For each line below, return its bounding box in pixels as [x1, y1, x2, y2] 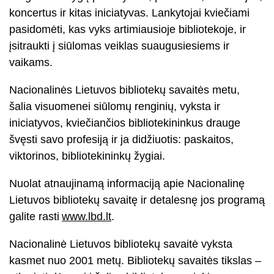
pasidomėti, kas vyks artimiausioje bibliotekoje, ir [9, 23, 246, 35]
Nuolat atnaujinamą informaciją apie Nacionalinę [9, 177, 245, 190]
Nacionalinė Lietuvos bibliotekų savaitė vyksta [9, 238, 232, 250]
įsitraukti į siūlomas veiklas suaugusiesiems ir [9, 40, 229, 52]
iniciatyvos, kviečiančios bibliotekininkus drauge [9, 117, 240, 129]
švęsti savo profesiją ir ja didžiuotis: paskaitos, [9, 133, 234, 146]
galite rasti [9, 210, 62, 223]
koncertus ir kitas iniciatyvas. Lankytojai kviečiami [9, 7, 250, 19]
